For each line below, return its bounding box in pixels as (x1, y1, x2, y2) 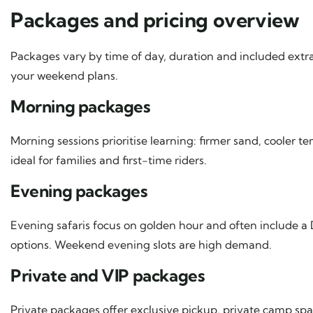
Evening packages (10, 180, 147, 201)
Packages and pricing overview (10, 7, 300, 32)
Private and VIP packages (10, 264, 205, 286)
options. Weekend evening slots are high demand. (10, 237, 272, 252)
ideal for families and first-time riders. (10, 152, 207, 167)
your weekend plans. (10, 68, 118, 82)
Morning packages (10, 95, 150, 117)
